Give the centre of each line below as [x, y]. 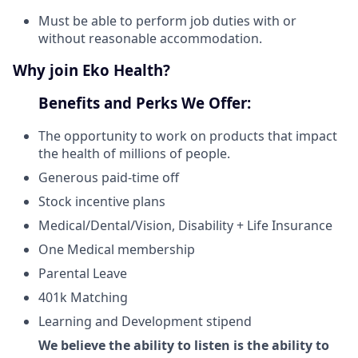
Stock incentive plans [102, 201]
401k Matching [83, 297]
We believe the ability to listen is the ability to [184, 345]
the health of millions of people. [134, 153]
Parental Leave [83, 273]
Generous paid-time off [109, 177]
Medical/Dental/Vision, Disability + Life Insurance [185, 225]
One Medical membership [117, 249]
